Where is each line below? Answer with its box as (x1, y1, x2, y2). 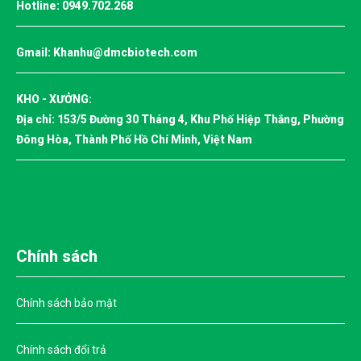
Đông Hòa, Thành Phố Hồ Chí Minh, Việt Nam (16, 133, 252, 146)
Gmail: (16, 46, 53, 59)
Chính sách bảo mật (16, 297, 117, 309)
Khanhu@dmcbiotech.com (53, 46, 197, 59)
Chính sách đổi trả (16, 343, 106, 356)
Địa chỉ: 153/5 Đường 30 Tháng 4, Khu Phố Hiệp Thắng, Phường (16, 113, 344, 126)
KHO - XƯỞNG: (16, 93, 92, 106)
